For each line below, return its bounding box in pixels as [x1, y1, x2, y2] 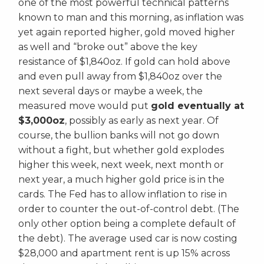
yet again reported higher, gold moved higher [18, 27, 235, 38]
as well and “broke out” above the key [18, 41, 197, 53]
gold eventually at [151, 100, 244, 112]
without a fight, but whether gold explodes [18, 144, 224, 156]
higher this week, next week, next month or [18, 159, 224, 171]
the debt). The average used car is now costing [18, 233, 237, 245]
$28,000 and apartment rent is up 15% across [18, 247, 230, 259]
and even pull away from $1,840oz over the [18, 71, 222, 82]
